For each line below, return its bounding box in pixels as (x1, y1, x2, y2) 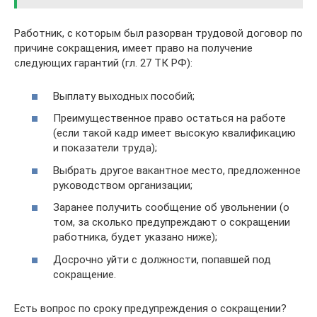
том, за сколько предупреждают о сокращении (53, 216, 290, 229)
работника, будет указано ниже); (53, 231, 217, 243)
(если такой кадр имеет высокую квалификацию (53, 127, 296, 139)
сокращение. (53, 267, 116, 281)
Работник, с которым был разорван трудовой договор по (14, 27, 303, 40)
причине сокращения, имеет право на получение (14, 42, 253, 54)
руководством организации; (53, 178, 192, 192)
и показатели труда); (53, 142, 157, 154)
